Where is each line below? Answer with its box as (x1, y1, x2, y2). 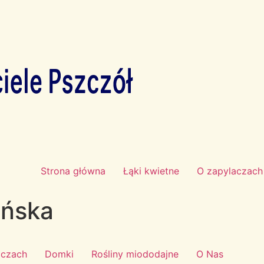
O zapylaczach (197, 165, 263, 177)
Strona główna (41, 165, 105, 177)
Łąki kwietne (123, 165, 179, 177)
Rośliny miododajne (91, 248, 179, 260)
